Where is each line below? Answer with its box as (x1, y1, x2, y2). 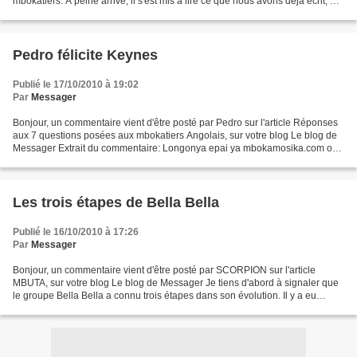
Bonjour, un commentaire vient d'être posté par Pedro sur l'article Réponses (13, 116, 338, 128)
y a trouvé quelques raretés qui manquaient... (13, 7, 208, 19)
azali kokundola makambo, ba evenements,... (13, 155, 208, 167)
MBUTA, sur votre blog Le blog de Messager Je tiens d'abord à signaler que (13, 277, 339, 288)
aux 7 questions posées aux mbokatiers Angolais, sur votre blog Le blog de (13, 129, 337, 141)
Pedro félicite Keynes (13, 46, 158, 63)
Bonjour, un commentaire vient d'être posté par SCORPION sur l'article (13, 264, 316, 276)
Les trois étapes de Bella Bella (13, 194, 219, 210)
